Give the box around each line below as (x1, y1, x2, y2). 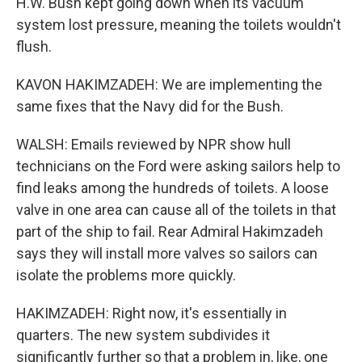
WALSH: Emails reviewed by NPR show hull (16, 136, 291, 153)
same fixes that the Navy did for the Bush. (16, 98, 284, 115)
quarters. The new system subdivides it (16, 326, 270, 343)
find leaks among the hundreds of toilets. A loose (16, 179, 329, 196)
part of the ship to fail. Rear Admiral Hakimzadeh (16, 223, 323, 240)
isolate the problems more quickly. (16, 267, 236, 284)
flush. (16, 38, 52, 55)
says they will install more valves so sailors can (16, 245, 318, 262)
